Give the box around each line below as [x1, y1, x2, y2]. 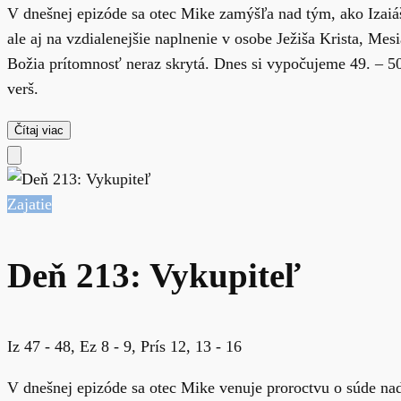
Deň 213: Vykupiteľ [7, 256, 301, 294]
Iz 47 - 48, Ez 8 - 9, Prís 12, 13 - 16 [7, 337, 242, 356]
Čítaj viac [14, 124, 64, 138]
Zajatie [7, 195, 52, 214]
